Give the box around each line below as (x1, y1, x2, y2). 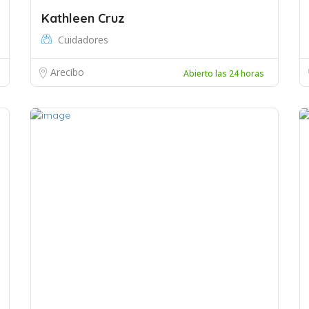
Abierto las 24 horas (183, 68, 264, 79)
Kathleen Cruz (41, 10, 125, 26)
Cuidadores (58, 33, 108, 46)
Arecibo (50, 66, 84, 79)
